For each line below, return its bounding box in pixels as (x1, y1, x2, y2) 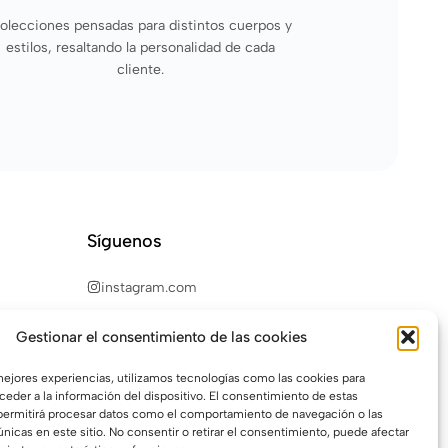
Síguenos (87, 229, 162, 252)
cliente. (117, 60, 165, 78)
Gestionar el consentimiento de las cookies (16, 328, 308, 346)
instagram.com (101, 278, 197, 296)
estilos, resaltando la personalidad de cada (6, 38, 276, 56)
